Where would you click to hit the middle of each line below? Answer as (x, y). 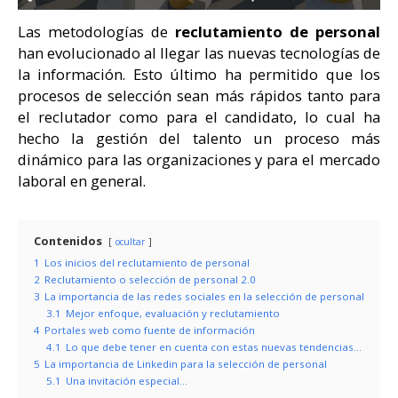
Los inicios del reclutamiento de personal (147, 262)
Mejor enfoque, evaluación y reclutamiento (173, 313)
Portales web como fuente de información (150, 330)
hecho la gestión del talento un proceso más (199, 138)
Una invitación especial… (127, 380)
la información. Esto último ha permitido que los (199, 74)
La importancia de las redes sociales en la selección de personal (204, 296)
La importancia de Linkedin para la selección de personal (186, 363)
